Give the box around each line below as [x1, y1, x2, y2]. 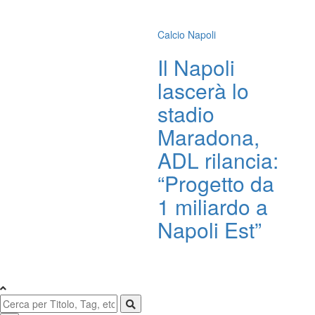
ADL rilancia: [157, 145, 278, 175]
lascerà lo [157, 75, 249, 105]
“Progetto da [157, 168, 274, 198]
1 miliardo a [157, 191, 268, 221]
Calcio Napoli [157, 27, 216, 41]
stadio [157, 98, 214, 129]
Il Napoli [157, 52, 235, 82]
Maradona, [157, 122, 259, 152]
